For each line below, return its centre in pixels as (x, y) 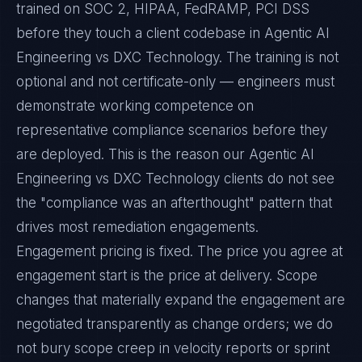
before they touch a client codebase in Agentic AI (173, 33)
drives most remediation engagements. (137, 227)
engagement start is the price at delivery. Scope (167, 276)
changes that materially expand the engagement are (181, 300)
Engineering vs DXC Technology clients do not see (175, 179)
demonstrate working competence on (135, 106)
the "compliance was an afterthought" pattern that (174, 203)
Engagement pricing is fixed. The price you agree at (179, 251)
